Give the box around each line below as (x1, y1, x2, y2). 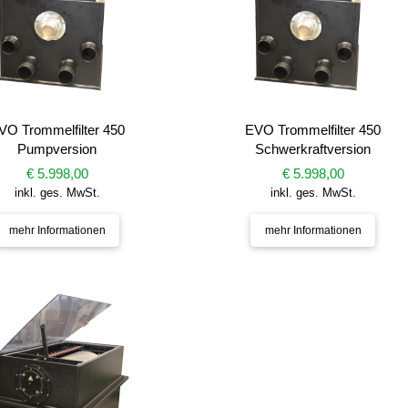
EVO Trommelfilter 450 (245, 122, 382, 138)
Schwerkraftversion (255, 141, 372, 157)
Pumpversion (17, 141, 97, 157)
